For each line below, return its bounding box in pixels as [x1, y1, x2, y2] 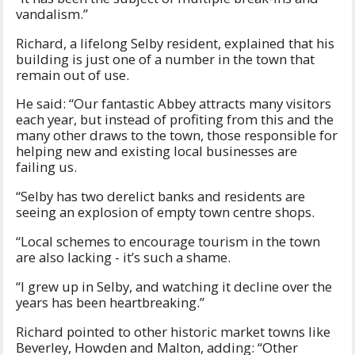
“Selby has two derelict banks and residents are [16, 187, 305, 206]
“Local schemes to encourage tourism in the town [16, 232, 320, 251]
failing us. [16, 158, 80, 177]
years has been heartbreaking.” [16, 292, 208, 311]
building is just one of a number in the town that [16, 49, 315, 68]
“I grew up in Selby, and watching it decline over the [16, 277, 332, 296]
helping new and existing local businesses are [16, 142, 297, 161]
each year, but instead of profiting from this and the [16, 110, 334, 129]
